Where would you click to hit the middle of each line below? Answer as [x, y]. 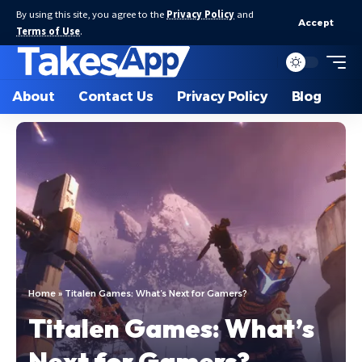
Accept [316, 22]
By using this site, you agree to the [91, 14]
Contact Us [116, 97]
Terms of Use [48, 31]
